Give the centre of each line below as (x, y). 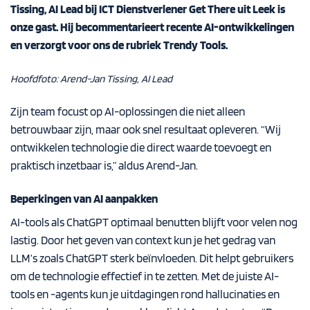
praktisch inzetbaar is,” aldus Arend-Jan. (104, 165)
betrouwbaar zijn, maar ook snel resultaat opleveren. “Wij (146, 129)
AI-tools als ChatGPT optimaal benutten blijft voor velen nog (154, 222)
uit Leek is (260, 9)
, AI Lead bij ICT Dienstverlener (117, 9)
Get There (212, 9)
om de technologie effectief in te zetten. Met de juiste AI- (145, 276)
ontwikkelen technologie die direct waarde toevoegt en (141, 147)
